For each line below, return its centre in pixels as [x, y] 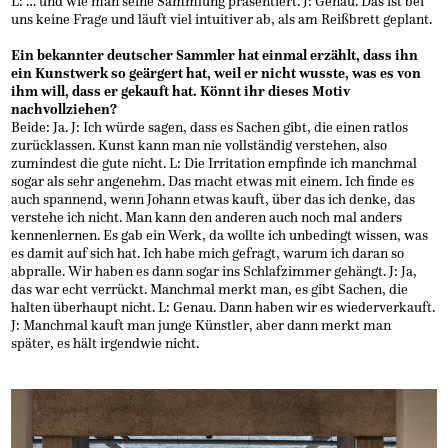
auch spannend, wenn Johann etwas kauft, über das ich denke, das [213, 199]
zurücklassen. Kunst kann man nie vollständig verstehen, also [199, 145]
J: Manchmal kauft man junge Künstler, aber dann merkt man [201, 325]
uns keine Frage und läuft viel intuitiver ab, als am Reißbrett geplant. [222, 19]
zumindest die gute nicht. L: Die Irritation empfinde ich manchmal [214, 163]
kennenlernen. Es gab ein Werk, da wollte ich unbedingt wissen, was [220, 235]
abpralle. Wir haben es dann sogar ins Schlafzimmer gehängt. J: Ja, [214, 271]
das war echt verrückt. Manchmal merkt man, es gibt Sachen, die [210, 289]
